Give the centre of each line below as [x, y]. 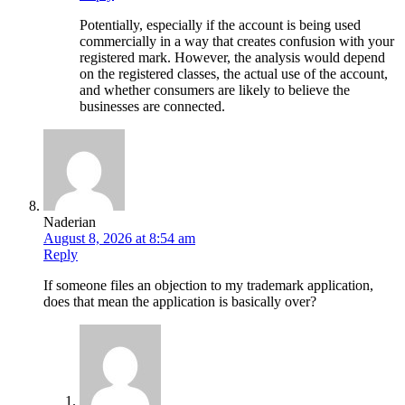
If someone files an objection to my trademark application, [208, 285]
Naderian [70, 221]
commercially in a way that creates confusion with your [237, 41]
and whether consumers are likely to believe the [215, 89]
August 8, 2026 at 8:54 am [119, 238]
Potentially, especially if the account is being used [220, 24]
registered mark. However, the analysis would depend [232, 57]
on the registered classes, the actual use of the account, [234, 73]
